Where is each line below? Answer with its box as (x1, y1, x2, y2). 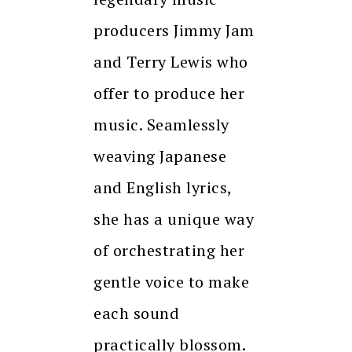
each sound (93, 302, 179, 324)
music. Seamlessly (93, 114, 229, 136)
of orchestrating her (93, 240, 244, 262)
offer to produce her (93, 82, 244, 104)
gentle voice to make (93, 271, 249, 293)
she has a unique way (93, 208, 254, 230)
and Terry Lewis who (93, 51, 248, 73)
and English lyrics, (93, 177, 232, 199)
